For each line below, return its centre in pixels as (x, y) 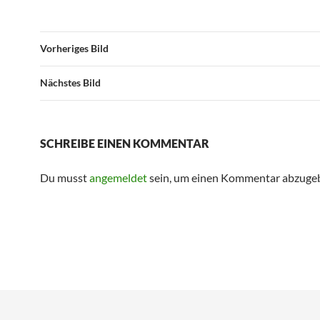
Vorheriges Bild (74, 49)
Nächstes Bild (70, 83)
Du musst (65, 178)
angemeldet (118, 178)
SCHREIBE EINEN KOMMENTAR (125, 144)
